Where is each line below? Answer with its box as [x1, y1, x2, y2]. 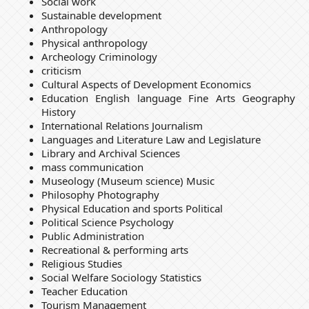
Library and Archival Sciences [41, 146, 180, 161]
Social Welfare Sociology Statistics [41, 270, 201, 285]
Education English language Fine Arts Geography [41, 91, 296, 106]
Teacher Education [41, 284, 128, 299]
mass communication [41, 160, 143, 175]
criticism [41, 63, 81, 78]
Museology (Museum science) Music [41, 174, 215, 188]
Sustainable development [41, 8, 161, 23]
